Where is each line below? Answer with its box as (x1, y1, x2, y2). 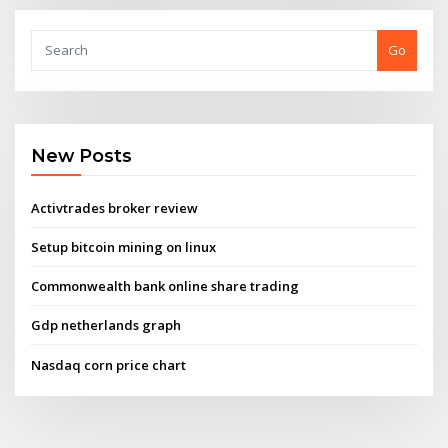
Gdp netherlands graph (31, 316, 182, 335)
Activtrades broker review (31, 198, 199, 217)
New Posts (31, 145, 133, 167)
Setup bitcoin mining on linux (31, 237, 217, 256)
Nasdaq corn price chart (31, 355, 187, 374)
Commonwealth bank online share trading (31, 277, 300, 296)
